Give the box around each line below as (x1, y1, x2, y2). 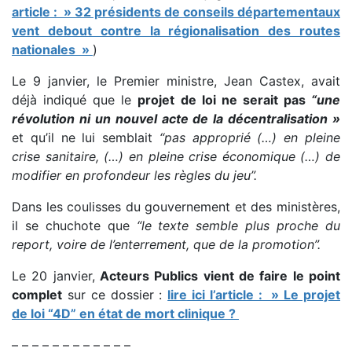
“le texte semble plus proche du (136, 217, 341, 233)
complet (12, 286, 62, 302)
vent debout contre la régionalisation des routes (12, 22, 340, 38)
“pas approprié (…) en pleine (159, 129, 341, 145)
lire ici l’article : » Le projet (167, 286, 341, 302)
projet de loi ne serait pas (137, 91, 312, 108)
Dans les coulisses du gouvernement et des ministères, (12, 198, 340, 214)
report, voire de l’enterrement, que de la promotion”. (12, 236, 321, 252)
